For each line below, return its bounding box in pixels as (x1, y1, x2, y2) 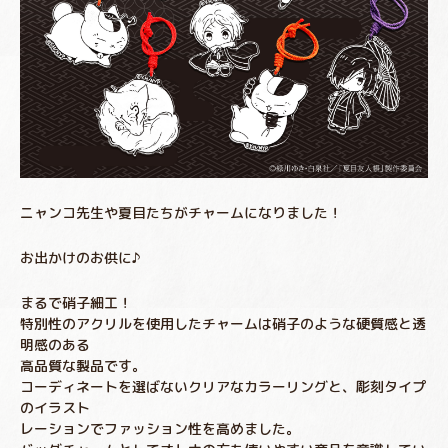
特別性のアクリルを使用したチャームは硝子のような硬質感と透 (20, 314, 426, 334)
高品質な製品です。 (20, 356, 146, 376)
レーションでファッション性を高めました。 (20, 419, 300, 439)
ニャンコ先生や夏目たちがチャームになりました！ (20, 203, 342, 223)
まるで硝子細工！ (20, 293, 132, 313)
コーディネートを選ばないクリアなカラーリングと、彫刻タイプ (20, 377, 426, 397)
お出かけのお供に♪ (20, 248, 141, 268)
